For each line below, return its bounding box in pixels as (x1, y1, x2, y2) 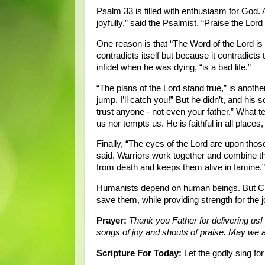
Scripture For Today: (96, 248, 182, 258)
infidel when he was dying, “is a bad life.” (96, 62, 251, 72)
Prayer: (96, 216, 127, 226)
